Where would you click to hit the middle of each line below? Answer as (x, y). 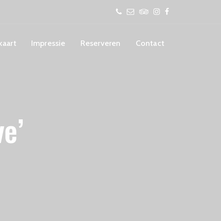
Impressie (48, 43)
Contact (150, 43)
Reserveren (100, 43)
